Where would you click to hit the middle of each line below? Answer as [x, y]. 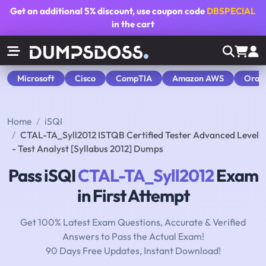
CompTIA [134, 78]
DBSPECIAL [231, 11]
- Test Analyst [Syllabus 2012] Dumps [88, 149]
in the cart [133, 24]
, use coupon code [170, 11]
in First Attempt [133, 196]
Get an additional [47, 11]
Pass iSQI [43, 175]
